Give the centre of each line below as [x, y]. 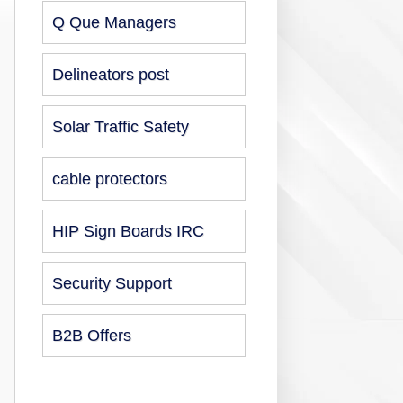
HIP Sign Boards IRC [128, 231]
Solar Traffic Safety [121, 127]
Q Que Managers [114, 22]
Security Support [112, 283]
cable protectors [110, 179]
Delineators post [111, 75]
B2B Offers [92, 336]
